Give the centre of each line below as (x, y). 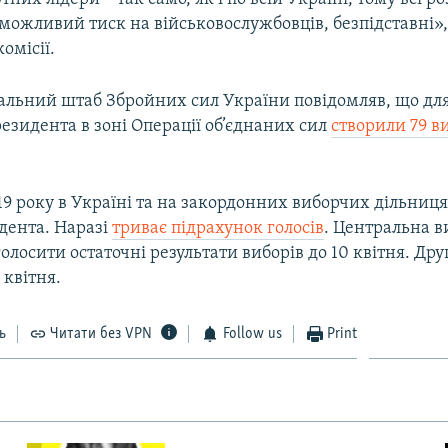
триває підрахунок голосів (218, 228)
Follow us (252, 333)
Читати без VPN (101, 333)
